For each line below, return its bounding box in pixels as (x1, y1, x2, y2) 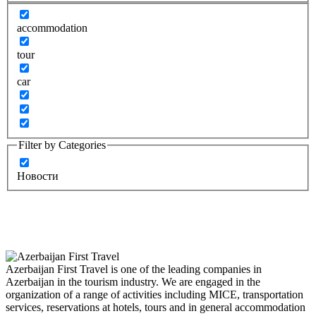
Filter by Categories (18, 139, 106, 152)
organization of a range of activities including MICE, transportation (6, 288, 303, 301)
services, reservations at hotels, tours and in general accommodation (6, 301, 305, 314)
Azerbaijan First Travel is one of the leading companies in (6, 263, 262, 276)
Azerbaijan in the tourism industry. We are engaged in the (6, 276, 260, 288)
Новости (17, 170, 59, 183)
